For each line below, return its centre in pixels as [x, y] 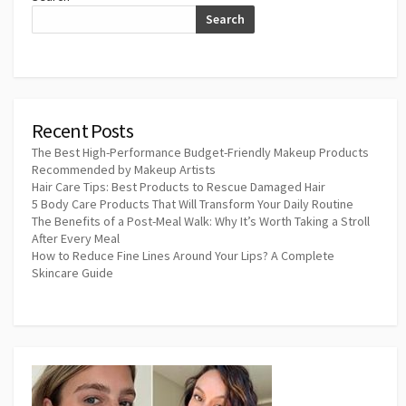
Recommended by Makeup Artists [124, 170]
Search [225, 19]
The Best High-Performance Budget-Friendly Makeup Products [200, 153]
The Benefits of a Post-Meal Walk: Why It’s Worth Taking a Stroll [201, 222]
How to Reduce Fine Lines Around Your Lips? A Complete [183, 256]
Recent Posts [83, 131]
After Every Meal [76, 239]
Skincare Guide [72, 273]
